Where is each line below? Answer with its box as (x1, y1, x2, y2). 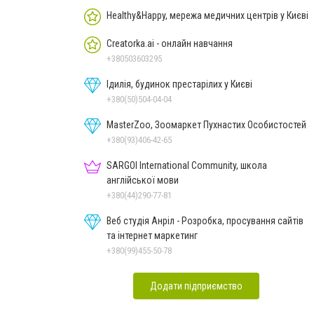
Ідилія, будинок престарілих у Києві (107, 78, 252, 90)
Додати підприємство (150, 280, 243, 292)
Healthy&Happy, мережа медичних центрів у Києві (107, 9, 308, 21)
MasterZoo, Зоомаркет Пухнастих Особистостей (107, 118, 306, 130)
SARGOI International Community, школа (107, 159, 267, 171)
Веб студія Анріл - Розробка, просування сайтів (107, 214, 303, 226)
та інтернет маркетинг (107, 229, 198, 241)
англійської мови (107, 174, 179, 186)
